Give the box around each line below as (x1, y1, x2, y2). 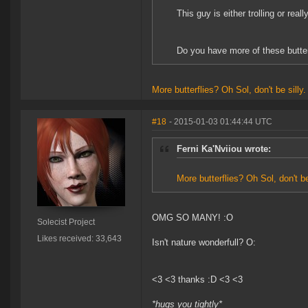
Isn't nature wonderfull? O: (152, 237, 256, 248)
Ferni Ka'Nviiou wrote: (177, 144, 271, 155)
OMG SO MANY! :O (152, 212, 233, 223)
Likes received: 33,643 (36, 234, 122, 244)
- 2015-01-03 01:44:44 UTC (169, 117, 272, 127)
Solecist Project (36, 217, 95, 228)
